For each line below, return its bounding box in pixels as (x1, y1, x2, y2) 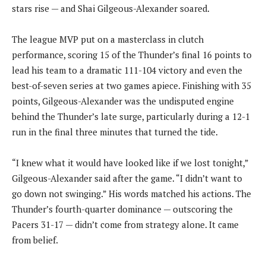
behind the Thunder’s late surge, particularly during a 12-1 (12, 110, 250, 122)
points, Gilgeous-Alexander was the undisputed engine (12, 94, 234, 107)
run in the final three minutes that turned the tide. (12, 125, 218, 138)
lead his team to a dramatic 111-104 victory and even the (12, 64, 242, 76)
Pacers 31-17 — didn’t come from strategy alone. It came (12, 218, 239, 230)
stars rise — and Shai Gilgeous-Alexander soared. (12, 2, 210, 14)
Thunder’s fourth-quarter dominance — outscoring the (12, 202, 233, 215)
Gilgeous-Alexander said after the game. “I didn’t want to (12, 172, 242, 184)
